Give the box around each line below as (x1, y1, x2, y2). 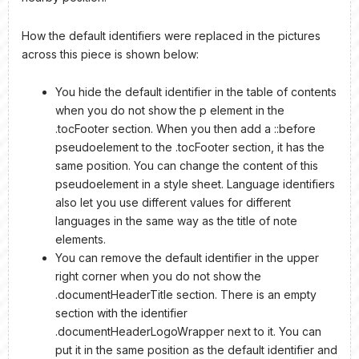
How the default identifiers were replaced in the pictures (22, 28, 321, 42)
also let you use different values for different (55, 196, 291, 210)
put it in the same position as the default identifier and (55, 343, 337, 357)
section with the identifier (55, 306, 188, 321)
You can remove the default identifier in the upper (55, 251, 319, 265)
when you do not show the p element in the (55, 103, 284, 118)
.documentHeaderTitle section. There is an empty (55, 288, 317, 302)
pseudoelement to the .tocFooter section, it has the (55, 140, 325, 155)
